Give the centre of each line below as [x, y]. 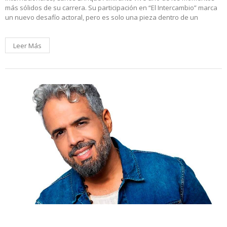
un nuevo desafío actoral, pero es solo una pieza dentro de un [102, 17]
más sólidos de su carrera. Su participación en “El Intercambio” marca [111, 7]
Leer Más [27, 45]
